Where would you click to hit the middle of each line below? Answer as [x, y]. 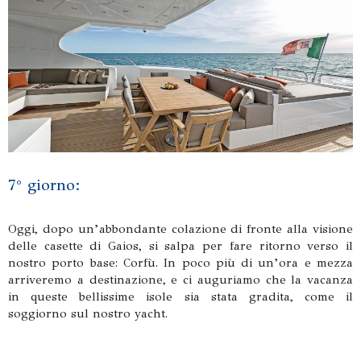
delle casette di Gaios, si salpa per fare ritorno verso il [180, 245]
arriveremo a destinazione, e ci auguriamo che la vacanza [180, 279]
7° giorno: [44, 185]
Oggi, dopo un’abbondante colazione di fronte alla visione [180, 228]
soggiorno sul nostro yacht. [88, 313]
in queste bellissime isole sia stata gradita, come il [180, 296]
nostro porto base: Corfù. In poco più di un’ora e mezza [180, 262]
